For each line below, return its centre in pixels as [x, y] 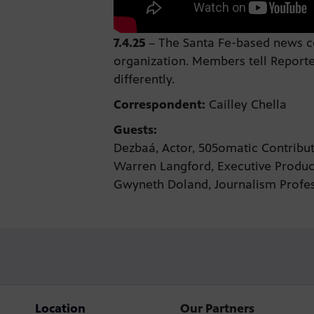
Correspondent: [159, 104]
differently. [146, 79]
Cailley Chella [248, 104]
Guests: [135, 129]
